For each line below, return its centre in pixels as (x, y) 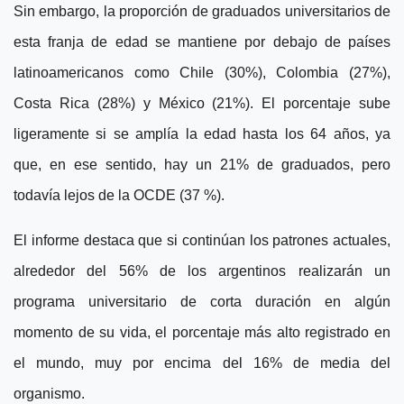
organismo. (49, 394)
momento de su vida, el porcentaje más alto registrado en (202, 333)
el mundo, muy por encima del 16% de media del (202, 363)
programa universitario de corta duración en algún (202, 302)
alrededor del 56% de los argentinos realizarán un (202, 271)
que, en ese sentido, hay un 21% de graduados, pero (202, 165)
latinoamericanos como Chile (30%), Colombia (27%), (202, 73)
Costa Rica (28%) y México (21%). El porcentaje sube (202, 104)
